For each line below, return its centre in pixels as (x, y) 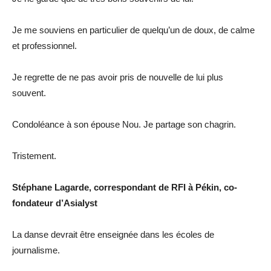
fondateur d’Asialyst (55, 203)
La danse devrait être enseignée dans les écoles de (113, 234)
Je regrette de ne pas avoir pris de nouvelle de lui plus (118, 77)
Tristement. (34, 155)
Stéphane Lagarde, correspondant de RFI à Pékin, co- (125, 187)
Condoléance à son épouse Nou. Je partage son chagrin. (124, 124)
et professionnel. (44, 45)
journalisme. (36, 250)
